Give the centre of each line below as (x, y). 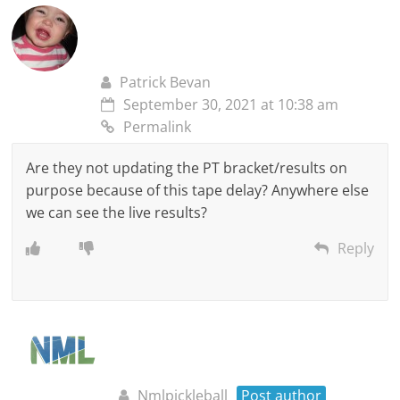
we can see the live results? (117, 213)
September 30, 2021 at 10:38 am (231, 105)
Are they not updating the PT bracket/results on (187, 168)
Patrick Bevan (166, 83)
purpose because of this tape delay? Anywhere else (198, 191)
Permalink (158, 127)
